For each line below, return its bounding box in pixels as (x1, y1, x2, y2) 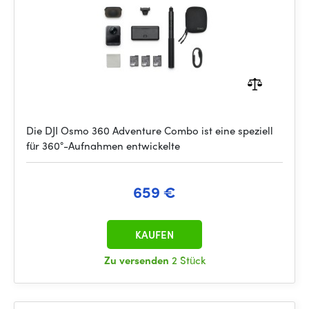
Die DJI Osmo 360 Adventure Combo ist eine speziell (26, 123, 273, 138)
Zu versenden (103, 252, 172, 268)
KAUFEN (135, 227, 174, 242)
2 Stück (171, 252, 206, 268)
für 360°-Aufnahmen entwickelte (26, 138, 180, 153)
